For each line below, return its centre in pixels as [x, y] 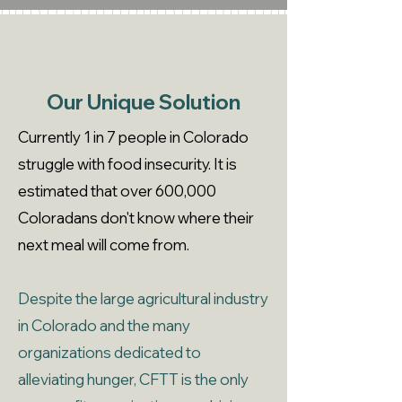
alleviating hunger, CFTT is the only [133, 379]
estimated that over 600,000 [117, 191]
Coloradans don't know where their [136, 218]
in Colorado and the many [104, 325]
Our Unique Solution [144, 102]
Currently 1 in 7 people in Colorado [133, 137]
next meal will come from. [104, 245]
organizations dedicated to [109, 352]
